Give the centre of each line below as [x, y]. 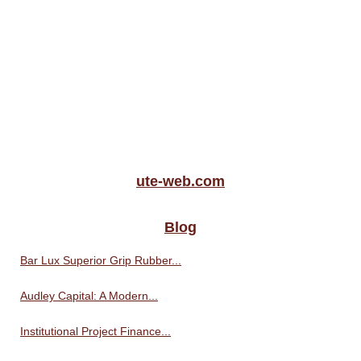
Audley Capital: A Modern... [89, 295]
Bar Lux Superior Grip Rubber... [101, 260]
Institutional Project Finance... [95, 331]
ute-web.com [180, 181]
